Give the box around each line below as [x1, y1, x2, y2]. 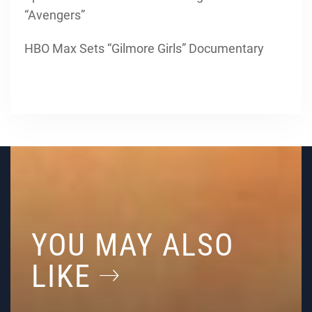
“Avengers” [24, 8, 85, 22]
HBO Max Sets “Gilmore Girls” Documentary [24, 41, 264, 56]
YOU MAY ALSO [31, 227, 234, 263]
